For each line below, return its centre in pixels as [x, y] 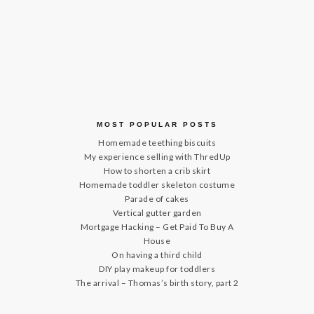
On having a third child [157, 255]
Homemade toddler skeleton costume [157, 185]
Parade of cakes [157, 199]
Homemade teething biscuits [157, 143]
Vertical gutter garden [157, 213]
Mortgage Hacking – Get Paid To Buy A [157, 227]
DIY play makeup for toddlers [157, 269]
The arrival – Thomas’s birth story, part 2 [157, 283]
